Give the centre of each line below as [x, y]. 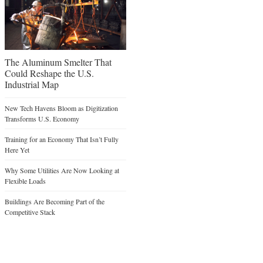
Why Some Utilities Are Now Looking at [62, 171]
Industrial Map [32, 85]
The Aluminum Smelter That [58, 62]
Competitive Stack [30, 212]
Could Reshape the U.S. [49, 73]
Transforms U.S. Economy [42, 119]
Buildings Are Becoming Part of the [55, 202]
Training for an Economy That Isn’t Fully [62, 139]
